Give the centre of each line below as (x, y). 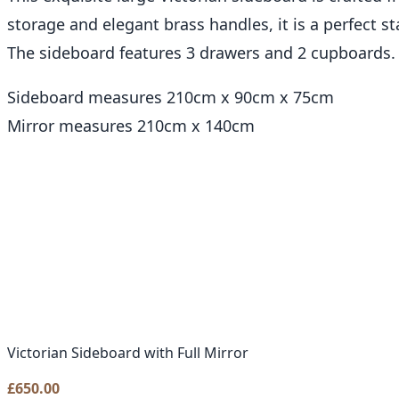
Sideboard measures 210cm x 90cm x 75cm (171, 98)
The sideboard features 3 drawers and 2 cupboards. (201, 53)
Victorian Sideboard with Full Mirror (128, 353)
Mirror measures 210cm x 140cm (131, 126)
